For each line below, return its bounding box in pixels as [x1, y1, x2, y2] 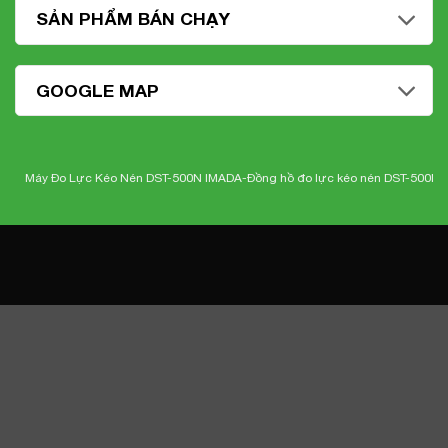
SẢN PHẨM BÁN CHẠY [36, 8, 230, 30]
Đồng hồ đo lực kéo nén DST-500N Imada [212, 171, 445, 186]
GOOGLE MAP [36, 79, 159, 101]
